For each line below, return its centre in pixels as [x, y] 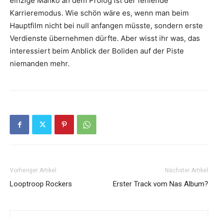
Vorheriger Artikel [33, 170]
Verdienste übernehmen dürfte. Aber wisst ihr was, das [105, 38]
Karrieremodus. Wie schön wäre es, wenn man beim [99, 13]
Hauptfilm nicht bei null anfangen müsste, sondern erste [106, 26]
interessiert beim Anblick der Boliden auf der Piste [97, 51]
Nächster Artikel [187, 170]
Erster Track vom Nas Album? [161, 184]
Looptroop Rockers [41, 184]
